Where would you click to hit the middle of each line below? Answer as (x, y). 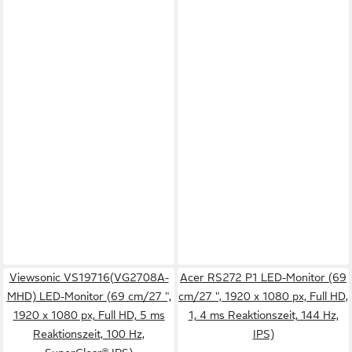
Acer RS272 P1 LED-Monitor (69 (263, 277)
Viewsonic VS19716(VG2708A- (89, 277)
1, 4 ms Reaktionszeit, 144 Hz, (263, 315)
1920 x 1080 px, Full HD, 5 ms (89, 315)
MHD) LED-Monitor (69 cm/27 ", (89, 296)
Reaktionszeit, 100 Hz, (89, 334)
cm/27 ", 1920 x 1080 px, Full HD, (263, 296)
